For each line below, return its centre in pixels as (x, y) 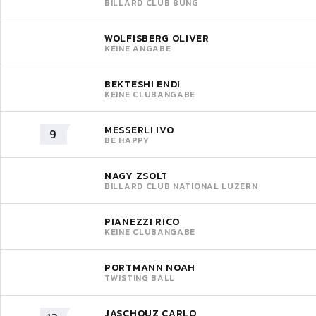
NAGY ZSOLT (136, 176)
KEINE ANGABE (138, 48)
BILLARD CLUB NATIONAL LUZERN (181, 186)
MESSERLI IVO (139, 130)
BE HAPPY (127, 140)
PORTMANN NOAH (150, 267)
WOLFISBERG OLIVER (157, 38)
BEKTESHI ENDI (143, 84)
